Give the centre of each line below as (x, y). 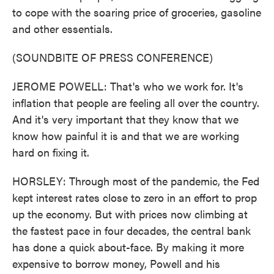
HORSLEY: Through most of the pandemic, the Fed (136, 181)
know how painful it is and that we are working (126, 135)
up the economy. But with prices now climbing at (130, 214)
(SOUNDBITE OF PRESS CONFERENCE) (113, 57)
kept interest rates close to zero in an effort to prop (135, 197)
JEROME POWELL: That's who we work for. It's (128, 86)
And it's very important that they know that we (125, 119)
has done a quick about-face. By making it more (128, 247)
